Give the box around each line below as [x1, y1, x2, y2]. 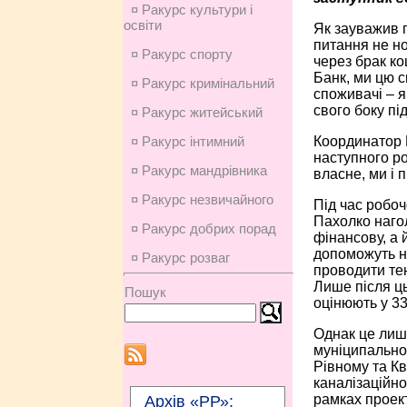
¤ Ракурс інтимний [130, 134, 244, 149]
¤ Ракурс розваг [130, 250, 230, 265]
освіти [123, 17, 162, 33]
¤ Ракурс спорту [130, 46, 233, 62]
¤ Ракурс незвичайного [130, 192, 273, 207]
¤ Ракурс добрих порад [130, 221, 276, 236]
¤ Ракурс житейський [130, 104, 263, 120]
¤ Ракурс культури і [130, 2, 253, 17]
